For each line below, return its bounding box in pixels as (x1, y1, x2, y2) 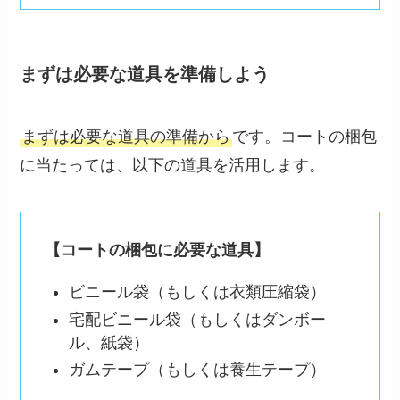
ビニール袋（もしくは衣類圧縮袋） (69, 283, 327, 302)
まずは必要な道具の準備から (21, 127, 231, 146)
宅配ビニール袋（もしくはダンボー (69, 310, 327, 329)
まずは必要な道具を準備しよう (20, 64, 271, 85)
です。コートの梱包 (232, 127, 378, 146)
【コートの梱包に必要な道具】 (45, 241, 271, 260)
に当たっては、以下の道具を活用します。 (20, 155, 326, 174)
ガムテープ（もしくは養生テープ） (69, 361, 327, 379)
